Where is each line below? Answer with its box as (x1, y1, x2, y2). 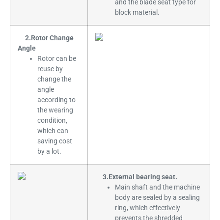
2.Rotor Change (18, 33, 74, 42)
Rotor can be (37, 54, 76, 63)
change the (37, 75, 71, 83)
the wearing (37, 106, 73, 114)
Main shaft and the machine (115, 183, 200, 192)
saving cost (37, 137, 72, 145)
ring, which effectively (115, 203, 180, 212)
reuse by (37, 64, 63, 73)
